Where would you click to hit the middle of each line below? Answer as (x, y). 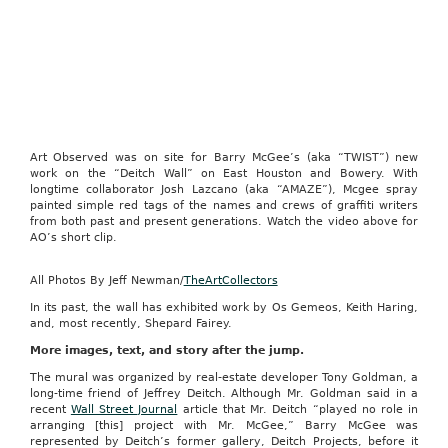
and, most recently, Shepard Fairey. (130, 323)
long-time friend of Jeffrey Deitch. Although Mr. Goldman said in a (224, 393)
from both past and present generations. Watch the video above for (224, 221)
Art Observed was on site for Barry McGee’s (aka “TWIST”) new (224, 157)
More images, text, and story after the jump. (166, 350)
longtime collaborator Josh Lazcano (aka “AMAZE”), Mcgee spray (224, 189)
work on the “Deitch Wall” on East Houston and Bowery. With (224, 173)
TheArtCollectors (230, 280)
